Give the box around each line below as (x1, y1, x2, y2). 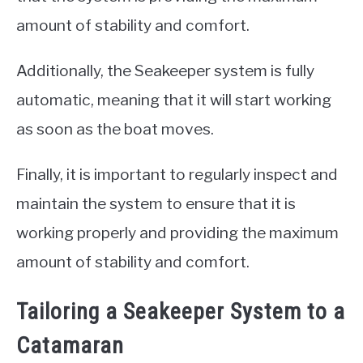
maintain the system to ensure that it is (16, 194, 296, 214)
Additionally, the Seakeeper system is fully (16, 61, 314, 81)
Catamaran (16, 332, 124, 360)
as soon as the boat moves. (16, 119, 214, 139)
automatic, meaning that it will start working (16, 90, 331, 110)
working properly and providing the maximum (16, 223, 339, 243)
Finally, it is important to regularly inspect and (16, 164, 338, 185)
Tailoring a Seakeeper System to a (16, 298, 345, 326)
